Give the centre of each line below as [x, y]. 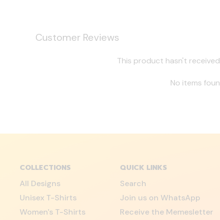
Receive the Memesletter [166, 212]
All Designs [40, 183]
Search [133, 183]
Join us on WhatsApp [160, 198]
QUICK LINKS [143, 168]
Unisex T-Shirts [48, 198]
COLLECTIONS [45, 168]
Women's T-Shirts [53, 212]
